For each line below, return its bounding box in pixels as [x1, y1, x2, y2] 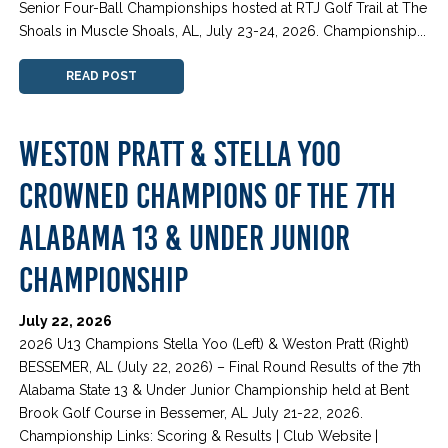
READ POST [66, 68, 138, 83]
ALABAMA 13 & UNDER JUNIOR [19, 218, 350, 258]
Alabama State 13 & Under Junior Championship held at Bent [19, 381, 410, 398]
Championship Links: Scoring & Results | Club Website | [19, 427, 379, 444]
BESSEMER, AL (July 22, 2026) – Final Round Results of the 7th [19, 358, 422, 375]
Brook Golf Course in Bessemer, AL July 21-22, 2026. [19, 404, 364, 421]
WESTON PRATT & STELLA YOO [19, 134, 342, 174]
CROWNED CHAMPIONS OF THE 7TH [19, 176, 397, 216]
